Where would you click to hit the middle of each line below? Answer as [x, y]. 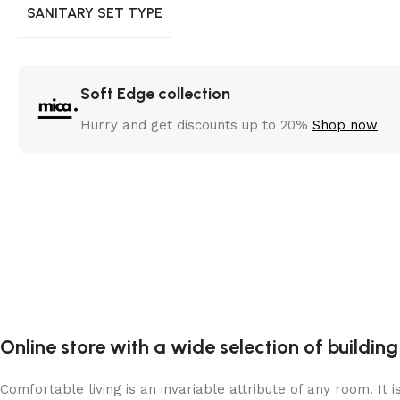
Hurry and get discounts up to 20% [196, 125]
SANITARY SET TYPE [95, 12]
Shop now [345, 125]
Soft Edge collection [155, 93]
